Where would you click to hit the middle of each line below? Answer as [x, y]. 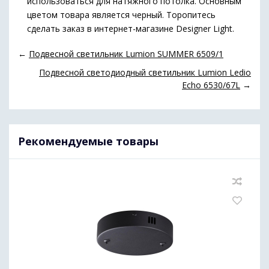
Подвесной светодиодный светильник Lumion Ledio [145, 72]
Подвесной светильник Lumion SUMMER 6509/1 [126, 53]
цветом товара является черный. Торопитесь [121, 14]
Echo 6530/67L [211, 85]
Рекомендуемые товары [88, 141]
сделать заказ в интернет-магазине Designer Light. [131, 28]
